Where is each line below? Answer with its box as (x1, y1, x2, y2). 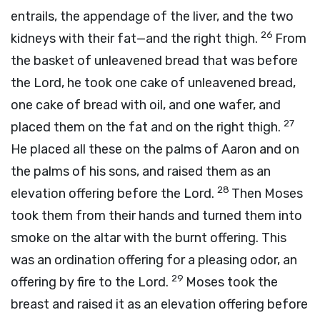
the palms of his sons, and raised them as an (11, 164, 271, 179)
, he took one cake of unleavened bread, (61, 75, 296, 91)
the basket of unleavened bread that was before (11, 53, 298, 69)
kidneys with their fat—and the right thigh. (11, 31, 261, 46)
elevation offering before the (11, 186, 184, 201)
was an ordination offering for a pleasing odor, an (11, 252, 297, 268)
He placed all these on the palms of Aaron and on (11, 141, 299, 157)
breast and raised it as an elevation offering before (11, 296, 308, 312)
